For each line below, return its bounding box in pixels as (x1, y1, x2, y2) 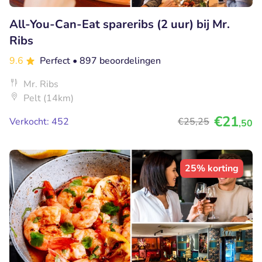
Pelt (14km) (23, 92, 74, 105)
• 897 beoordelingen (73, 54, 161, 68)
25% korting (185, 162, 239, 175)
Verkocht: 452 (9, 115, 69, 129)
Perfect (40, 54, 73, 68)
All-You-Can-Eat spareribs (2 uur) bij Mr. (9, 16, 230, 33)
